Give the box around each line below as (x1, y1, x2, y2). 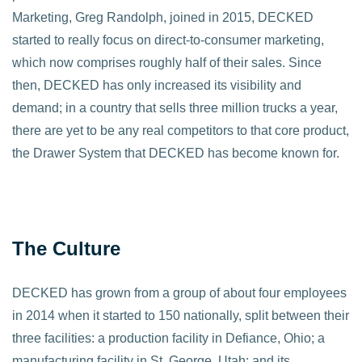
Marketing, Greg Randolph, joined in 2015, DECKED (12, 10, 314, 24)
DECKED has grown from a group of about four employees (12, 285, 347, 300)
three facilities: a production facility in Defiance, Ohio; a (12, 330, 325, 345)
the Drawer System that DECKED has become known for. (12, 145, 339, 160)
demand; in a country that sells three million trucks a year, (12, 100, 338, 115)
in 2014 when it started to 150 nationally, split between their (12, 308, 349, 322)
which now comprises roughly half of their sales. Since (12, 55, 322, 69)
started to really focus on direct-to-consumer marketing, (12, 32, 324, 47)
